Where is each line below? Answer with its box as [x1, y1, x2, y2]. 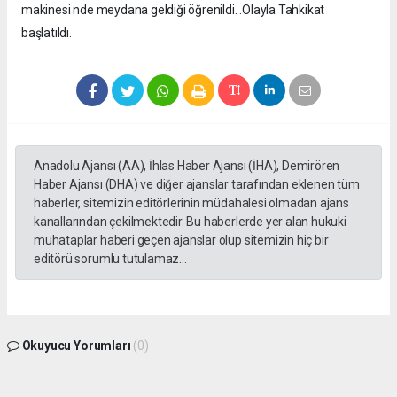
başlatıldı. [21, 25, 72, 40]
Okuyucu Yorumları [19, 338, 134, 353]
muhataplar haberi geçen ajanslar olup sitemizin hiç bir [34, 232, 329, 247]
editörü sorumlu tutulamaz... [34, 251, 187, 266]
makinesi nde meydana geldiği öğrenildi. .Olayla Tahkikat [21, 2, 325, 17]
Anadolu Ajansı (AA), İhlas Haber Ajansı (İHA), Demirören [34, 158, 340, 173]
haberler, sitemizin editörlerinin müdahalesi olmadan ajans [34, 195, 349, 210]
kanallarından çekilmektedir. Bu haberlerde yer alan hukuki [34, 214, 346, 229]
